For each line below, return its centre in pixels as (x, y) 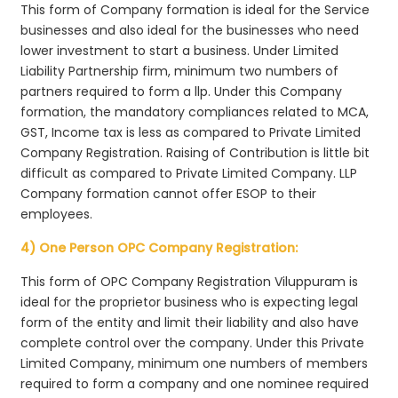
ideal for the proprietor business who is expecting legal (190, 302)
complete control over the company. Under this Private (193, 342)
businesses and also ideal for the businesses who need (190, 30)
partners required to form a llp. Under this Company (182, 91)
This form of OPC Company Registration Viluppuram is (190, 281)
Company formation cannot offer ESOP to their (169, 193)
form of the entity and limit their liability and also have (190, 322)
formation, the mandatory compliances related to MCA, (195, 111)
